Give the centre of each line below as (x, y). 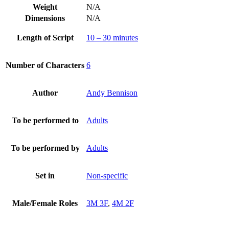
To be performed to (45, 120)
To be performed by (45, 148)
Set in (45, 175)
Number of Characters (45, 65)
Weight (45, 7)
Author (45, 93)
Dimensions (45, 18)
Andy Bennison (112, 93)
